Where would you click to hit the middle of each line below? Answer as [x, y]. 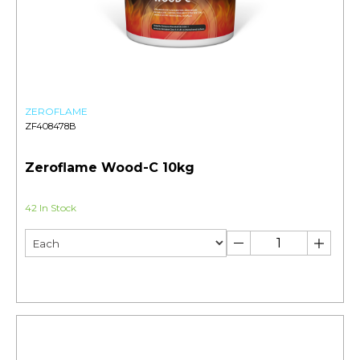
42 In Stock [51, 208]
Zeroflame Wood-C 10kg [110, 168]
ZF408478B [51, 127]
